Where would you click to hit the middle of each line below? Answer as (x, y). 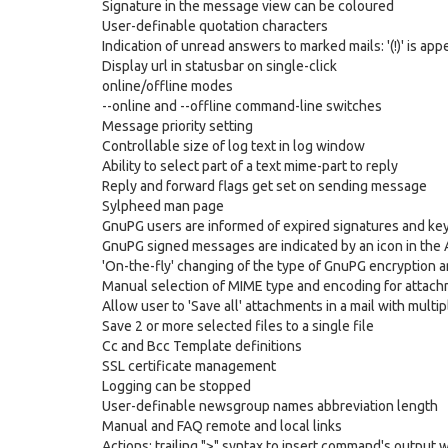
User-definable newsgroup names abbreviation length (270, 406)
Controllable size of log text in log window (233, 146)
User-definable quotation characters (215, 26)
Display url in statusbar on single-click (219, 66)
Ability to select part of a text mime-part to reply (250, 166)
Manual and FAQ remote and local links (222, 426)
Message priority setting (177, 126)
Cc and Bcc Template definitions (202, 346)
